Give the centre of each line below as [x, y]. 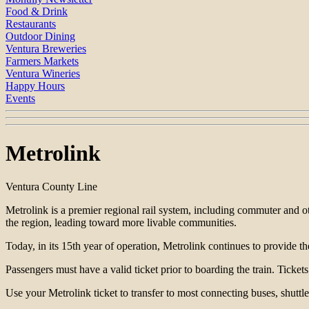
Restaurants [31, 24]
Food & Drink [37, 12]
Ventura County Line [51, 187]
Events [20, 99]
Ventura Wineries [43, 74]
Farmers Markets [42, 61]
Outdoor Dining [40, 37]
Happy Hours [35, 86]
